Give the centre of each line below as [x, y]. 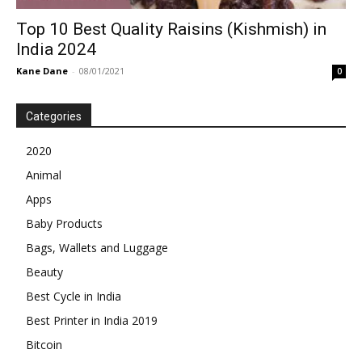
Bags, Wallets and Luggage [97, 248]
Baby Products [64, 224]
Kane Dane [42, 71]
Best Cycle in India [74, 297]
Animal [44, 175]
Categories [54, 117]
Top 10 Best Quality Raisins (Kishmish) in [171, 29]
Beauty [44, 272]
